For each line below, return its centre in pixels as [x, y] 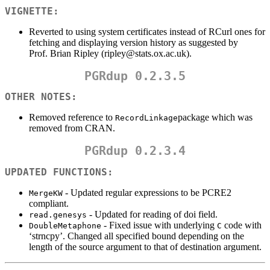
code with [242, 225]
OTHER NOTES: [41, 97]
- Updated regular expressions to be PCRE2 [147, 192]
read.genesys [58, 215]
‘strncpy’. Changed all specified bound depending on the [137, 236]
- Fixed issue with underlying [159, 225]
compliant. [49, 203]
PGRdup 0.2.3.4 [135, 151]
